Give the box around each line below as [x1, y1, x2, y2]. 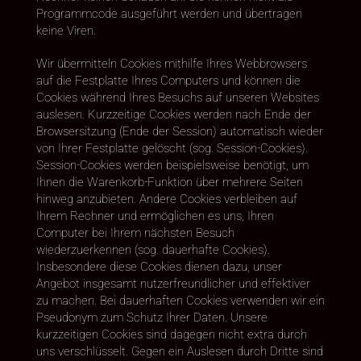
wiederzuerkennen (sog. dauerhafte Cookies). [35, 242, 270, 257]
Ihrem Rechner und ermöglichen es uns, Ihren [35, 208, 274, 223]
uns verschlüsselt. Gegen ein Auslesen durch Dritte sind [35, 343, 323, 359]
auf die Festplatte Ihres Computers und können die [35, 73, 301, 88]
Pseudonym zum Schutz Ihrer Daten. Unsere [35, 309, 268, 325]
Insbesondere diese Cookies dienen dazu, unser [35, 259, 282, 274]
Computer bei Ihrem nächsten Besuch [35, 225, 234, 240]
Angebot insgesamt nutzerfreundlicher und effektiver [35, 276, 310, 291]
